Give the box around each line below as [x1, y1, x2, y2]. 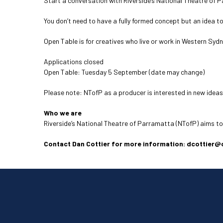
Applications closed [44, 57, 104, 66]
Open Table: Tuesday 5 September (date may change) [44, 68, 205, 76]
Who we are [44, 109, 82, 117]
